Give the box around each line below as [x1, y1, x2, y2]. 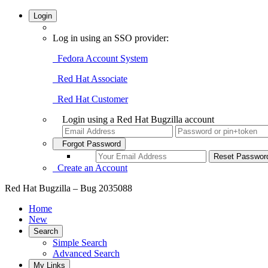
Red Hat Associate [53, 74, 127, 84]
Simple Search [53, 237, 107, 248]
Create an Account [53, 163, 127, 173]
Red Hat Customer [53, 94, 128, 104]
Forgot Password [57, 139, 121, 148]
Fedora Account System [53, 53, 148, 63]
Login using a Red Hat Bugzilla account [62, 114, 214, 124]
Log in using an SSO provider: [53, 33, 169, 43]
